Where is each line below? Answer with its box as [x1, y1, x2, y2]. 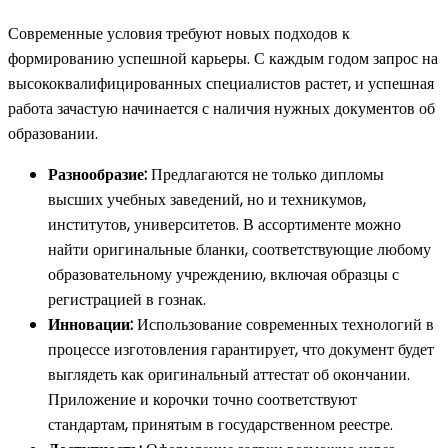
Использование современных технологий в [133, 312, 434, 336]
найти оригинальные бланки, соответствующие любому [48, 237, 431, 261]
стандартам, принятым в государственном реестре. [48, 412, 393, 436]
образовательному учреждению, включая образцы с [48, 262, 399, 286]
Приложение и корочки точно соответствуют [48, 387, 357, 411]
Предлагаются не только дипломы [147, 162, 384, 186]
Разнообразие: [48, 162, 147, 186]
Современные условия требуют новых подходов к [8, 21, 350, 45]
